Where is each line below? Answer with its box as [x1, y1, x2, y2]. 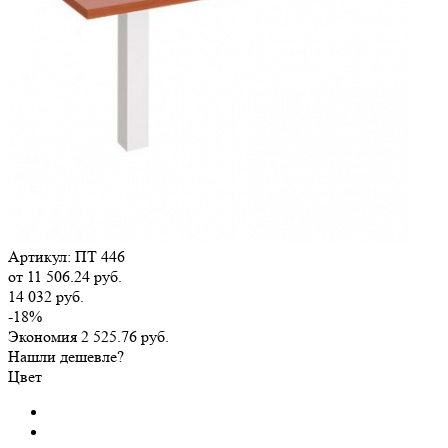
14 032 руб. [8, 286, 84, 306]
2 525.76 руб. [81, 326, 169, 346]
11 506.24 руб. [27, 266, 122, 286]
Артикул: [8, 246, 71, 266]
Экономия [8, 326, 81, 346]
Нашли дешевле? [8, 346, 124, 366]
